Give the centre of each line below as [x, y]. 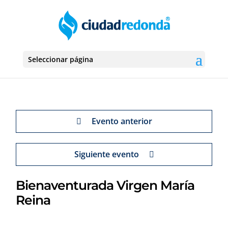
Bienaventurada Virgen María [105, 185]
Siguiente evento [106, 154]
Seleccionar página [60, 59]
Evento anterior [122, 121]
